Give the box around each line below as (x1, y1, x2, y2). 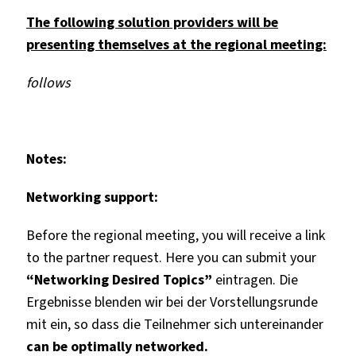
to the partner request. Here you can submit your (25, 247, 316, 267)
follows (25, 72, 71, 92)
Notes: (25, 149, 67, 168)
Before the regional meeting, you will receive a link (25, 225, 325, 245)
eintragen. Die (215, 269, 298, 289)
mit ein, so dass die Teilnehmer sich (25, 314, 237, 334)
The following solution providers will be (25, 12, 278, 32)
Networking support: (25, 187, 158, 207)
